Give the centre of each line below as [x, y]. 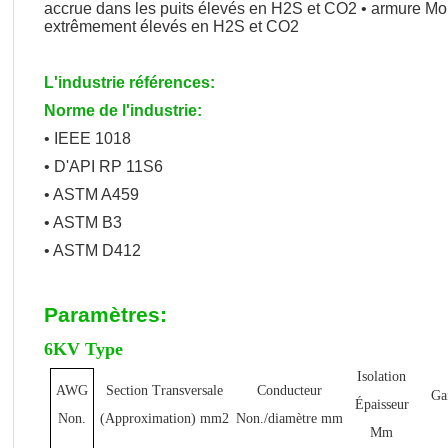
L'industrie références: [129, 82]
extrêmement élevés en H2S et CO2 [171, 26]
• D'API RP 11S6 [103, 166]
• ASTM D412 [92, 250]
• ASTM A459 [91, 194]
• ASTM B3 [83, 222]
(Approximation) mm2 [164, 418]
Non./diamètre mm [290, 418]
